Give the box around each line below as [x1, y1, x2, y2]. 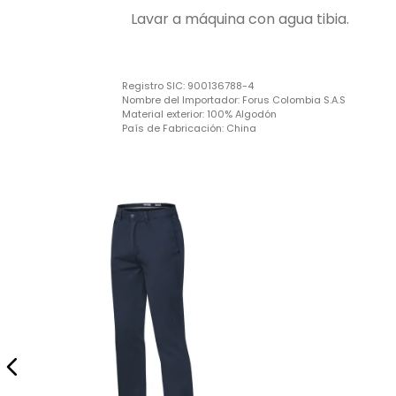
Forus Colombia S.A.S [241, 92, 346, 107]
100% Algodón [206, 106, 277, 121]
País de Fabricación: [121, 120, 226, 135]
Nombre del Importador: [121, 92, 242, 107]
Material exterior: [121, 106, 207, 121]
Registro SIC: [121, 78, 187, 93]
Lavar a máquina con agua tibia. [130, 8, 349, 29]
